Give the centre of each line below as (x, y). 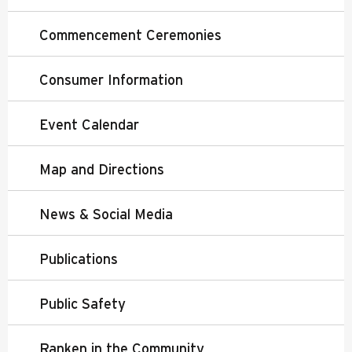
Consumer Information (111, 79)
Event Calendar (89, 124)
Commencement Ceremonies (130, 35)
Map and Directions (102, 169)
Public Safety (82, 303)
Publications (79, 258)
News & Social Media (106, 214)
